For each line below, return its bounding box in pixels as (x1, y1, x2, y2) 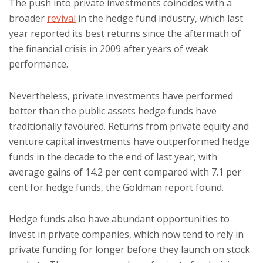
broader (9, 12, 47, 25)
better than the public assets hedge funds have (9, 104, 217, 117)
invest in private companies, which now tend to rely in (9, 228, 244, 241)
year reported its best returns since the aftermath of (9, 27, 241, 40)
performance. (9, 58, 68, 70)
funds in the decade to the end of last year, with (9, 150, 217, 163)
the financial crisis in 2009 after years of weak (9, 42, 208, 55)
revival (47, 12, 76, 25)
